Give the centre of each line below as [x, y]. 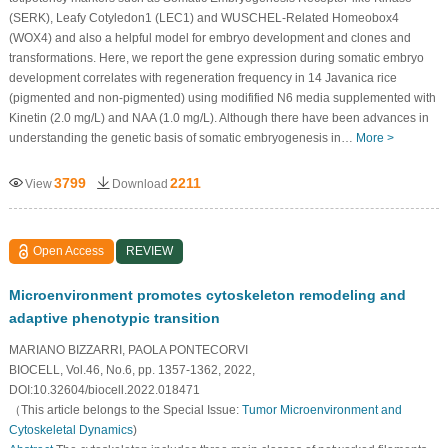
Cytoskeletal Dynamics [70, 429]
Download [139, 183]
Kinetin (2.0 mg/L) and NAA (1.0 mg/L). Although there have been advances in [218, 117]
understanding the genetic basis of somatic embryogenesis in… [182, 137]
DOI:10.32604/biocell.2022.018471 [104, 389]
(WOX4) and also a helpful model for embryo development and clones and [209, 37]
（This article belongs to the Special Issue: [125, 409]
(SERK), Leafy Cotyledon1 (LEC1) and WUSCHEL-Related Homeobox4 [203, 17]
